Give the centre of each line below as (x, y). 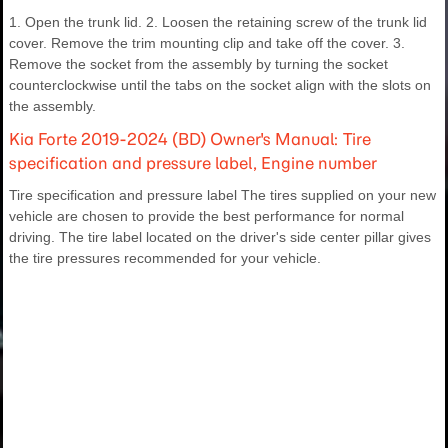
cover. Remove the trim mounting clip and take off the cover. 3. (207, 42)
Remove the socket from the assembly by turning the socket (198, 63)
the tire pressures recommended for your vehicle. (165, 257)
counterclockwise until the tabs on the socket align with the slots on (220, 84)
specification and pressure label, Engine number (193, 162)
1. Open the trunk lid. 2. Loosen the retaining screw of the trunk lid (218, 21)
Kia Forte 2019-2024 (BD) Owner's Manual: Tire (190, 138)
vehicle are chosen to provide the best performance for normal (206, 215)
